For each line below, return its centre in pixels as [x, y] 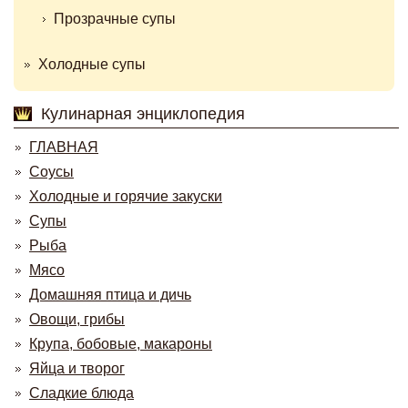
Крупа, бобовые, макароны [121, 344]
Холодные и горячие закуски [126, 196]
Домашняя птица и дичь [110, 295]
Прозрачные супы [115, 19]
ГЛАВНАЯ [64, 147]
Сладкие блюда [82, 393]
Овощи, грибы [77, 319]
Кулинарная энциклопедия [143, 114]
